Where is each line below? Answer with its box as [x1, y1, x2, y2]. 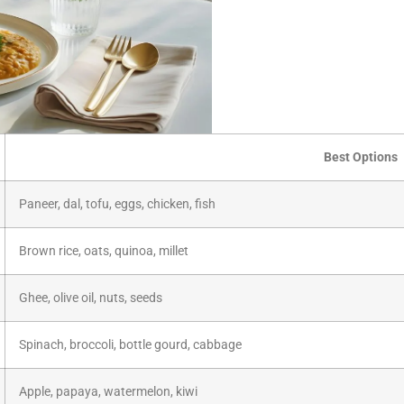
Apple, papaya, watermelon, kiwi [19, 383, 197, 399]
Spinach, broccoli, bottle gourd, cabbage [19, 336, 242, 353]
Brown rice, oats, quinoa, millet [19, 243, 188, 259]
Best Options [323, 149, 398, 165]
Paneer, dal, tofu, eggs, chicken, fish [19, 196, 216, 212]
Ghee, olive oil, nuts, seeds [19, 289, 162, 306]
